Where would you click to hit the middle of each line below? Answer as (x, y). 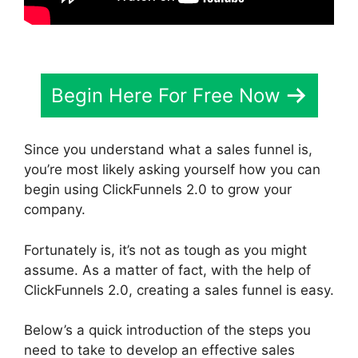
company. (55, 209)
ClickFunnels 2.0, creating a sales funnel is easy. (179, 290)
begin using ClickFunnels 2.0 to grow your (158, 189)
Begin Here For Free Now (165, 95)
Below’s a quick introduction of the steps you (167, 330)
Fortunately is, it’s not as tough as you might (165, 250)
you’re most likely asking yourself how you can (172, 169)
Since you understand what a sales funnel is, (168, 149)
